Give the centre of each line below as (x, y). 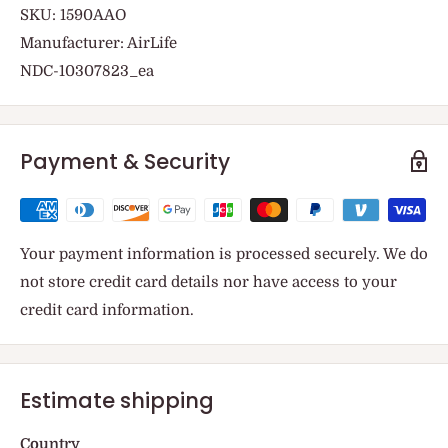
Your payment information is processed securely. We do (224, 253)
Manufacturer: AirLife (98, 42)
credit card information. (107, 309)
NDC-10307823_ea (87, 70)
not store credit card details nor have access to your (208, 281)
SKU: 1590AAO (73, 14)
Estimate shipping (117, 400)
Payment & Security (125, 161)
